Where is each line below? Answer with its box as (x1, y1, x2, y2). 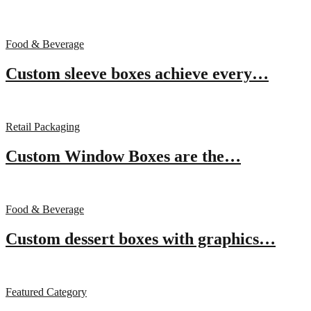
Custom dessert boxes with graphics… (6, 229, 276, 248)
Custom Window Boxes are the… (6, 147, 241, 166)
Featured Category (6, 285, 87, 298)
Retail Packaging (6, 121, 80, 133)
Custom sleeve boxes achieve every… (6, 65, 269, 83)
